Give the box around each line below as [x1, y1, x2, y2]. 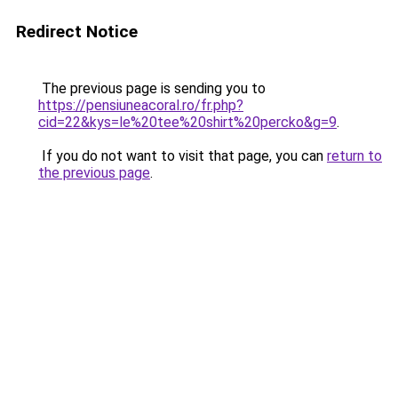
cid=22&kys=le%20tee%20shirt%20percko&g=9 [38, 114, 337, 131]
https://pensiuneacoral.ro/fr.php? [38, 97, 243, 114]
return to [327, 147, 382, 164]
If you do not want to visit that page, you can [38, 147, 327, 164]
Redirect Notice [16, 21, 138, 42]
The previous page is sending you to [38, 80, 266, 97]
